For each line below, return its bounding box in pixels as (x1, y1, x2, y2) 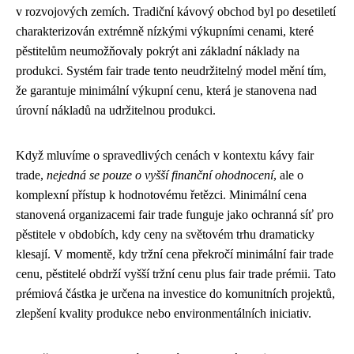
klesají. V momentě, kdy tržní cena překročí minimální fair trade (16, 247, 333, 261)
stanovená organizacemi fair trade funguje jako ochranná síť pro (16, 207, 333, 221)
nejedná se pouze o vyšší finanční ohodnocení (47, 168, 273, 182)
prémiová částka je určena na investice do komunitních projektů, (16, 286, 335, 300)
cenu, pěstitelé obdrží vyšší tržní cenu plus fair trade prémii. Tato (16, 266, 336, 281)
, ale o (273, 168, 303, 182)
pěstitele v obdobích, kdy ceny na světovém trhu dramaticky (16, 227, 314, 241)
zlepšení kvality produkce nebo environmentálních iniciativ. (16, 306, 311, 320)
